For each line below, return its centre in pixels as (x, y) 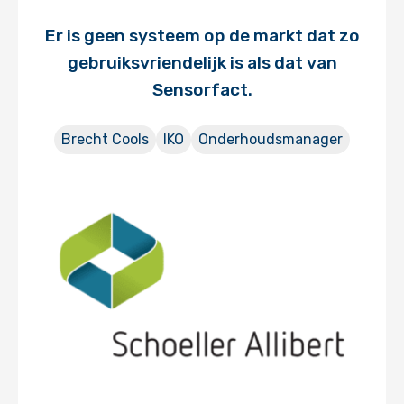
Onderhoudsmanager (271, 139)
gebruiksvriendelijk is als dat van (202, 63)
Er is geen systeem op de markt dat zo (202, 36)
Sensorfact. (202, 90)
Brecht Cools (105, 139)
